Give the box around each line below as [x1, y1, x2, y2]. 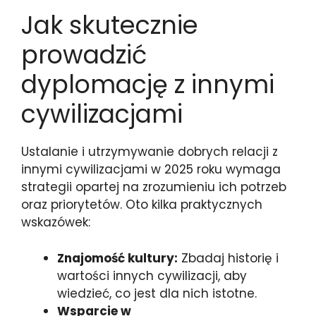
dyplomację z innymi [21, 67, 274, 102]
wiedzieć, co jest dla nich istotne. [57, 284, 257, 302]
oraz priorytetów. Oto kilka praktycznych [21, 196, 262, 213]
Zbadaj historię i [178, 249, 279, 267]
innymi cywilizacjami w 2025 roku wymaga [21, 161, 281, 178]
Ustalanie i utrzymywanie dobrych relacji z [21, 143, 278, 160]
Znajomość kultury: [57, 249, 178, 267]
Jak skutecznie [21, 8, 198, 42]
